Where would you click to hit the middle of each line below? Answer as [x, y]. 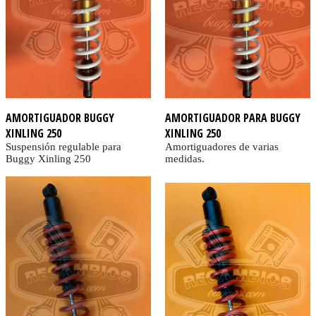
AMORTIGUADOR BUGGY [60, 118]
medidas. [184, 159]
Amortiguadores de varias [221, 147]
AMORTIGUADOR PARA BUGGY [232, 118]
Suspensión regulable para [63, 147]
